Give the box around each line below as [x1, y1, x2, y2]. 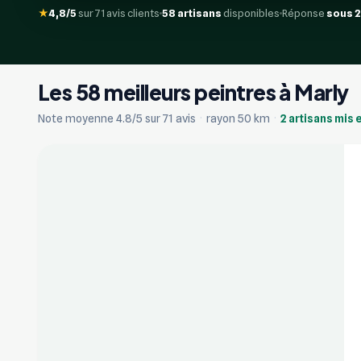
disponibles [222, 6, 280, 19]
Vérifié [69, 160, 103, 172]
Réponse [282, 6, 326, 19]
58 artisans [162, 6, 222, 19]
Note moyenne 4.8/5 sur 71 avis [38, 111, 198, 125]
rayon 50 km [204, 111, 272, 125]
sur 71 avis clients [77, 6, 160, 19]
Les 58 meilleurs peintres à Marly [38, 78, 349, 106]
